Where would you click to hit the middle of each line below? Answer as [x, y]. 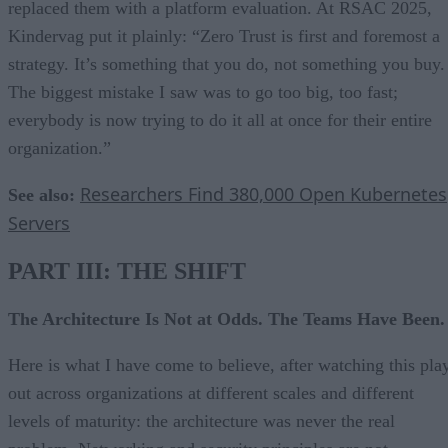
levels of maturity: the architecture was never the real [201, 421]
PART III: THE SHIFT [127, 271]
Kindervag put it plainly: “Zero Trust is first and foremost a [224, 35]
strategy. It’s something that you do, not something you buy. [226, 63]
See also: [41, 194]
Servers [39, 222]
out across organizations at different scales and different [211, 393]
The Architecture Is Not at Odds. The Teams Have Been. [226, 319]
